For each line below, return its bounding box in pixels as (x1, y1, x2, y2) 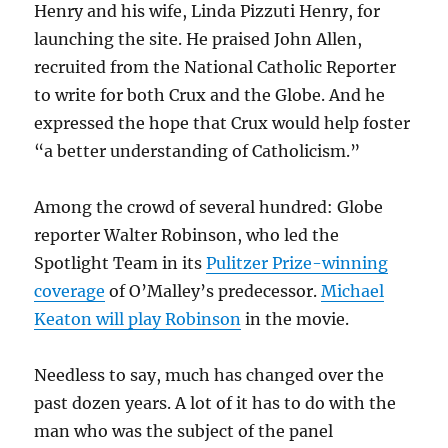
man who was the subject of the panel (34, 421, 334, 441)
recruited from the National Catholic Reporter (34, 57, 397, 77)
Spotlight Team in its (34, 253, 207, 273)
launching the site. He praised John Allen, (34, 29, 363, 49)
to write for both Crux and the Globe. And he (34, 85, 386, 105)
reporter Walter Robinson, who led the (34, 225, 340, 245)
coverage (34, 281, 106, 301)
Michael (321, 281, 385, 301)
